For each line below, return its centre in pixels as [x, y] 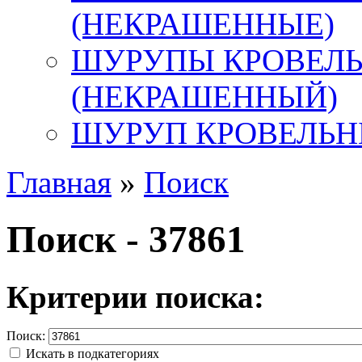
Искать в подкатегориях [93, 353]
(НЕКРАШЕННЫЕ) [203, 24]
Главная [59, 182]
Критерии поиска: [135, 297]
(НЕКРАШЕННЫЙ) [204, 97]
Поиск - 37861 [126, 240]
